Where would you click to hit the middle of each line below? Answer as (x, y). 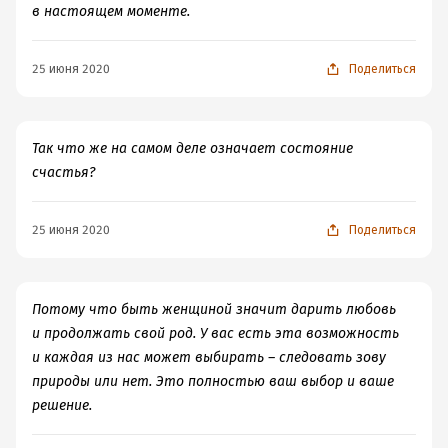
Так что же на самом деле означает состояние (192, 148)
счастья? (63, 172)
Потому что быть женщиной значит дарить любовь (214, 309)
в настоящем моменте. (111, 11)
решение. (62, 405)
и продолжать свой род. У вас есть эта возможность (215, 333)
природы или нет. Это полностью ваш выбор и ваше (213, 381)
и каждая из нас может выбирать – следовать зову (209, 357)
